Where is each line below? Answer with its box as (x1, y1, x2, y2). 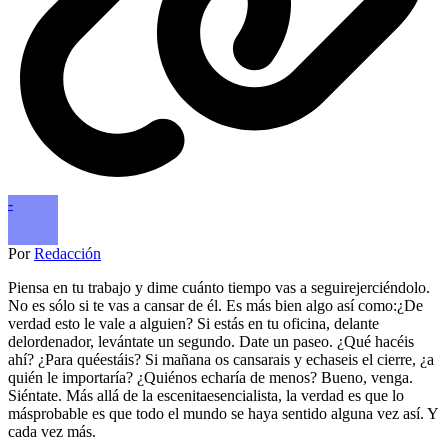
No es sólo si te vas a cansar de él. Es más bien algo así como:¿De (8, 296, 423, 314)
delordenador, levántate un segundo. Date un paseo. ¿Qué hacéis (8, 332, 414, 350)
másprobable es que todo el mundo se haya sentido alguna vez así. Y (8, 404, 438, 422)
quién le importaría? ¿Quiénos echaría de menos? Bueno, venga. (8, 368, 413, 386)
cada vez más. (8, 422, 96, 440)
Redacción (34, 244, 101, 262)
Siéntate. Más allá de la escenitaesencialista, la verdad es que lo (8, 386, 404, 404)
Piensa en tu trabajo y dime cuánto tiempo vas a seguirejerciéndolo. (8, 278, 430, 296)
